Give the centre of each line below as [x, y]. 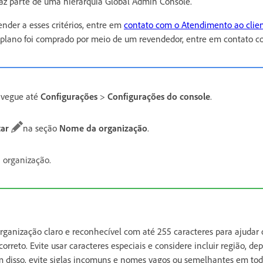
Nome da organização [103, 128]
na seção [41, 128]
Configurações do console [159, 96]
